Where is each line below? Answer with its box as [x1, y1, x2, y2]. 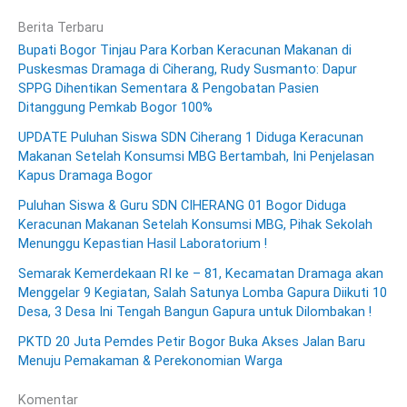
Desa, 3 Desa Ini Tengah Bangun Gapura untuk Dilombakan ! [18, 303, 372, 320]
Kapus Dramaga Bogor [18, 166, 153, 184]
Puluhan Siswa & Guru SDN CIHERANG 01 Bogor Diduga [18, 196, 346, 213]
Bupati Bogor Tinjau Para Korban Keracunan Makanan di [18, 41, 352, 58]
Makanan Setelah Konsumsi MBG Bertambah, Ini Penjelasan [18, 147, 374, 164]
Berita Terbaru [18, 18, 104, 35]
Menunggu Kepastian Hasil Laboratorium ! [18, 234, 267, 252]
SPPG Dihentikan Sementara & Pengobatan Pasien [18, 79, 319, 96]
